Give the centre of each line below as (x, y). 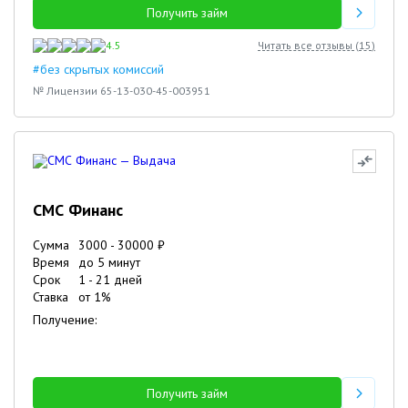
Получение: (65, 320)
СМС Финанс (78, 210)
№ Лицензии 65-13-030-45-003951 (122, 91)
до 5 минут (109, 262)
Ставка (51, 297)
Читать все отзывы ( (308, 45)
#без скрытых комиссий (98, 69)
